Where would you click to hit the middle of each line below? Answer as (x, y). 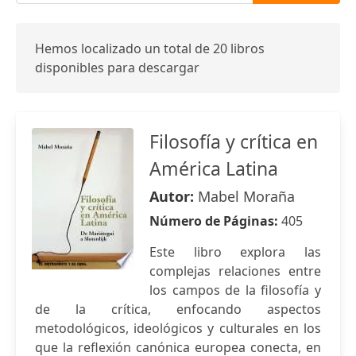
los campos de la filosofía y (235, 290)
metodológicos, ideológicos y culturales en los (178, 328)
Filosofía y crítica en (234, 141)
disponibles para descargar (117, 68)
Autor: (174, 196)
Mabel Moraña (246, 196)
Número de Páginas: (215, 221)
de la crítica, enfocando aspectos (178, 309)
